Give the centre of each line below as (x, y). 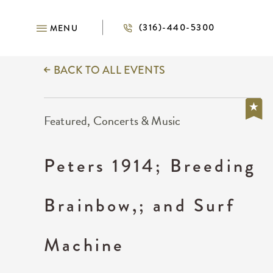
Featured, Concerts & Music (112, 121)
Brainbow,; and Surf (140, 205)
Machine (84, 245)
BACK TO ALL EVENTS (109, 70)
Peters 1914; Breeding (150, 166)
